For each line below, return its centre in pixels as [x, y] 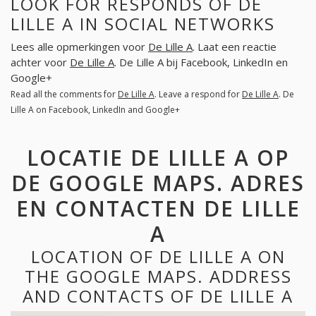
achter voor [40, 62]
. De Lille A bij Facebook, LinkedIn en [201, 62]
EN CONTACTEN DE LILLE [158, 208]
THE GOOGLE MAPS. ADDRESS [158, 276]
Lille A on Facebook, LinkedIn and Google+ [95, 110]
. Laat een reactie [235, 47]
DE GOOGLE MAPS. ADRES [158, 183]
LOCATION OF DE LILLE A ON [158, 256]
